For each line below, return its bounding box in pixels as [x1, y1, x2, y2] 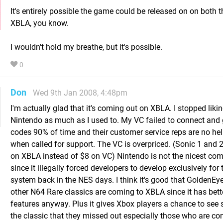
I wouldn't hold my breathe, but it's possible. [10, 42, 162, 52]
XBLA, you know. [10, 18, 69, 28]
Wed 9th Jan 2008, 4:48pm [33, 88, 127, 98]
